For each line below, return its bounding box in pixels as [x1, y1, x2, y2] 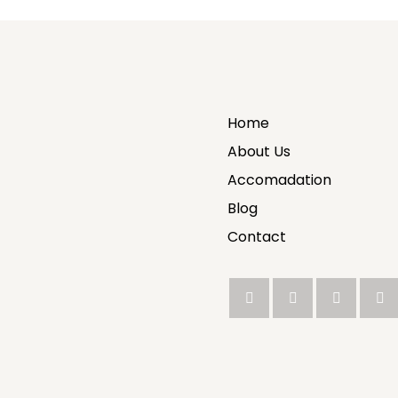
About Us [227, 141, 291, 162]
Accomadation [227, 170, 332, 190]
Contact [227, 227, 287, 247]
